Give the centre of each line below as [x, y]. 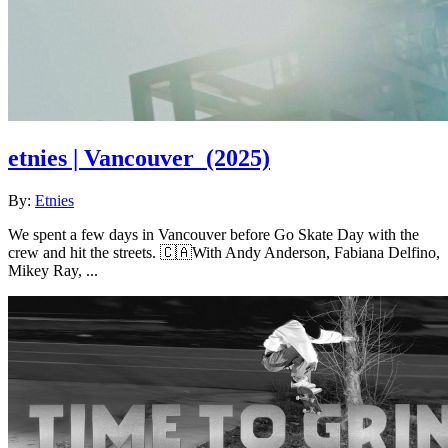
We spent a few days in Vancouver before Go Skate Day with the [213, 235]
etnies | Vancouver [101, 158]
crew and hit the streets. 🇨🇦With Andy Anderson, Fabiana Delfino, [224, 253]
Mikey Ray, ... [53, 271]
